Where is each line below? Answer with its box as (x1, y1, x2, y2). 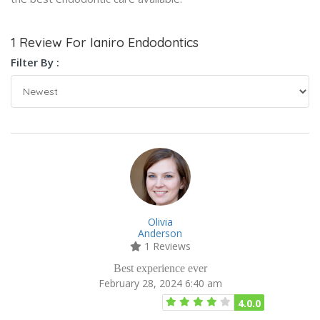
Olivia (147, 214, 173, 229)
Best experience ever (113, 261, 207, 274)
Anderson (138, 226, 182, 240)
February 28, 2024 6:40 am (98, 276, 222, 290)
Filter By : (11, 54, 59, 69)
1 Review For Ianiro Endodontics (11, 34, 199, 51)
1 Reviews (141, 239, 191, 253)
